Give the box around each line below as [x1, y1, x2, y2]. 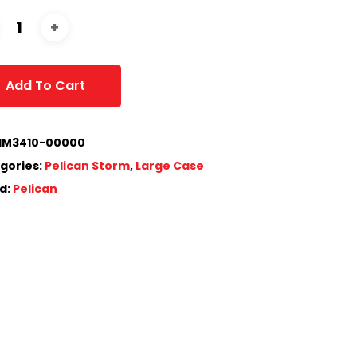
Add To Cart [6, 76, 86, 95]
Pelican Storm [45, 158, 131, 174]
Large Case [135, 158, 205, 174]
